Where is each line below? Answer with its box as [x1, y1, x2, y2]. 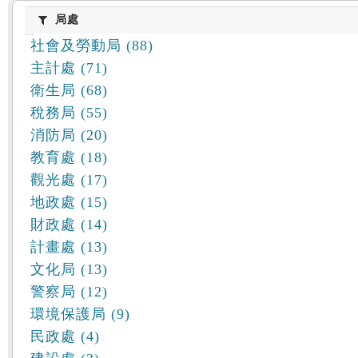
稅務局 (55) [30, 105, 108, 121]
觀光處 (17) [30, 172, 108, 188]
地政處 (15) [30, 194, 108, 210]
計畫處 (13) [30, 239, 108, 255]
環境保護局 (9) [30, 306, 130, 322]
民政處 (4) [30, 328, 100, 344]
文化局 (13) [30, 261, 108, 277]
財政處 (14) [30, 217, 108, 233]
